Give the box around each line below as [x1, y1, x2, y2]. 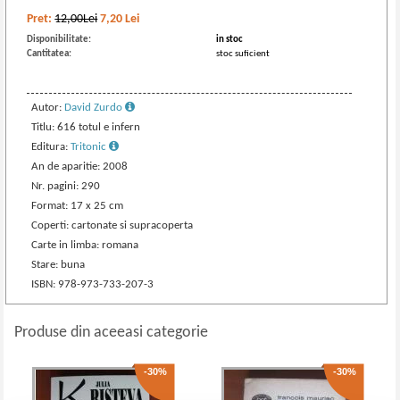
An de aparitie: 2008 [31, 161, 129, 172]
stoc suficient [216, 49, 271, 59]
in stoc [216, 35, 244, 45]
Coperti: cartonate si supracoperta [31, 220, 194, 231]
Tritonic [71, 141, 110, 153]
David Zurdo [64, 102, 126, 113]
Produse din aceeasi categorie [14, 324, 209, 341]
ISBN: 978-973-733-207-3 [31, 279, 154, 290]
